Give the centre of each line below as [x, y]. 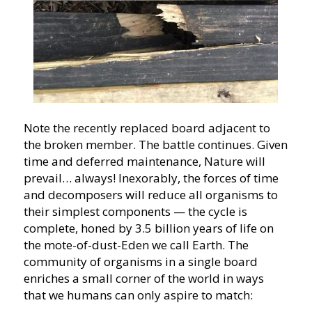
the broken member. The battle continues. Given [155, 145]
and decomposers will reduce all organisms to [150, 195]
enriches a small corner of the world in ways [143, 279]
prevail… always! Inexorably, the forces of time [151, 178]
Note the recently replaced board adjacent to [147, 128]
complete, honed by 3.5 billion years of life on [148, 228]
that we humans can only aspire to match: [138, 295]
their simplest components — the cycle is [135, 212]
